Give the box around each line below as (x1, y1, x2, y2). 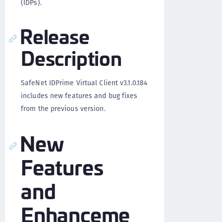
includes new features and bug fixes (21, 91, 138, 101)
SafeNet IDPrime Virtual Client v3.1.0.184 (21, 78, 148, 88)
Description (21, 43, 122, 72)
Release (20, 21, 90, 50)
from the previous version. (21, 104, 106, 113)
